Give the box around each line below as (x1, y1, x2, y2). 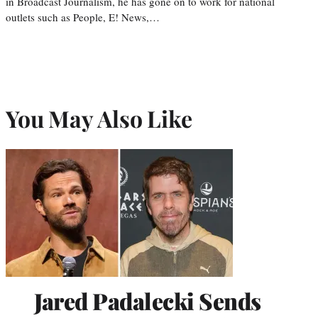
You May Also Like (6, 103, 192, 134)
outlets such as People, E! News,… (6, 9, 160, 24)
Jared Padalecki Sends (34, 285, 261, 316)
